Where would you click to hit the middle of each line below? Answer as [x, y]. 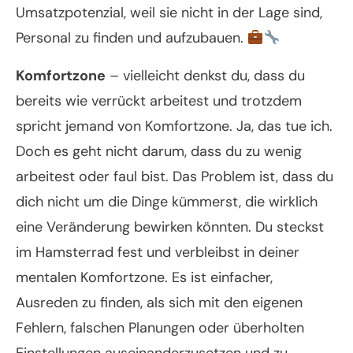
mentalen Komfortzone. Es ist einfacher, [144, 278]
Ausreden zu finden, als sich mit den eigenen [159, 303]
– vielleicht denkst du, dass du [205, 76]
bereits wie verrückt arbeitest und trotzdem [159, 101]
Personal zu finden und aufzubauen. [132, 38]
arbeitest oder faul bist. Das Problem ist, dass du [175, 177]
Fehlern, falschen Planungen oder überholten [160, 328]
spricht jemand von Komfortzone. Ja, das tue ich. [174, 126]
